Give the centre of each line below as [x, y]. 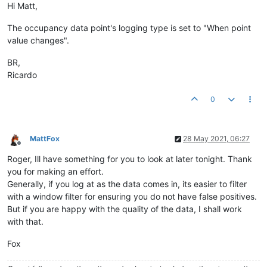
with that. [25, 222]
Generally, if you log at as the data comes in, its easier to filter [127, 184]
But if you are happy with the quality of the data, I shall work [125, 209]
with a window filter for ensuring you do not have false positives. [132, 197]
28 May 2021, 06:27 [216, 139]
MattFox [45, 139]
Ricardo [22, 75]
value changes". [38, 41]
